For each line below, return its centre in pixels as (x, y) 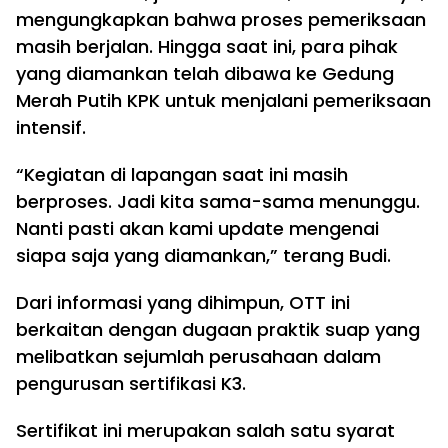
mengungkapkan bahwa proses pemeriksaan (221, 20)
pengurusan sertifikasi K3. (131, 384)
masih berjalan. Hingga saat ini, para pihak (207, 47)
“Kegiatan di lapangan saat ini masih (182, 175)
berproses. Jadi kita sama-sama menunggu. (218, 202)
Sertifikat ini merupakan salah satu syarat (205, 431)
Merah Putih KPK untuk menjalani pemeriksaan (223, 101)
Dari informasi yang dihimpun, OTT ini (183, 303)
